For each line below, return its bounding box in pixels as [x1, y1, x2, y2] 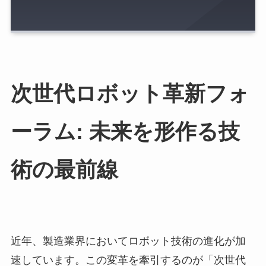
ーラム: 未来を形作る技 [10, 120, 240, 144]
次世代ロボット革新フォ [10, 82, 249, 106]
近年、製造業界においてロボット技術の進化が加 [10, 235, 246, 248]
